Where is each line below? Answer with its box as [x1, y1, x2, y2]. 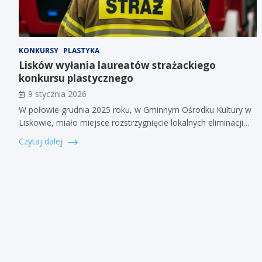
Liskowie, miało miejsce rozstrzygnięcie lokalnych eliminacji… [19, 116, 250, 128]
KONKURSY [19, 45, 58, 56]
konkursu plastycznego [19, 71, 133, 85]
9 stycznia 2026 [28, 88, 87, 99]
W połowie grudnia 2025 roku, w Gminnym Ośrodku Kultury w [19, 104, 251, 115]
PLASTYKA [63, 45, 99, 56]
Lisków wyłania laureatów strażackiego [19, 58, 216, 72]
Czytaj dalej [19, 135, 65, 147]
